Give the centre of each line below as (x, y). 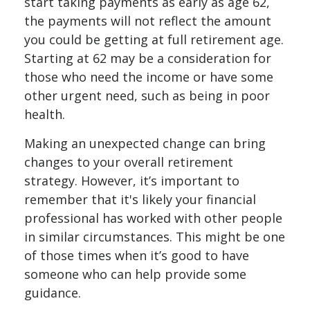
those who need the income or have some (149, 77)
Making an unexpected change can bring (145, 143)
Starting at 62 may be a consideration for (148, 58)
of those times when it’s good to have (137, 255)
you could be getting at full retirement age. (154, 39)
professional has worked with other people (153, 218)
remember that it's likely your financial (140, 199)
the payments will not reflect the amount (148, 21)
